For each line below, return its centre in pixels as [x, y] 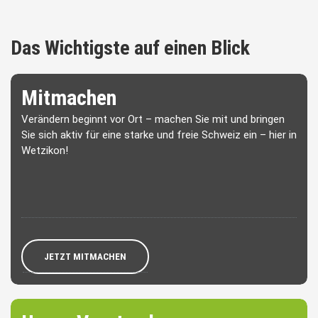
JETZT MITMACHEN [85, 257]
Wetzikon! [45, 151]
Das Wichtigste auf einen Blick [130, 48]
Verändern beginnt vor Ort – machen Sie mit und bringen [153, 120]
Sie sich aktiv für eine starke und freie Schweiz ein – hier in [159, 135]
